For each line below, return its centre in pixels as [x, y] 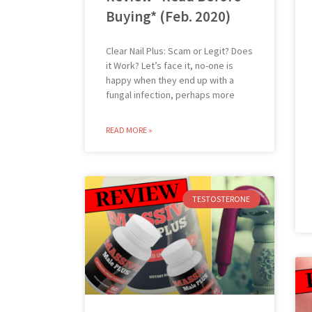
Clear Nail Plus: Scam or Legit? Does [179, 50]
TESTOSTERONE [221, 198]
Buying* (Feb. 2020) [168, 16]
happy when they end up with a [170, 80]
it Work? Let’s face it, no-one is [170, 65]
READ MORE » [129, 130]
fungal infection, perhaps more [170, 94]
